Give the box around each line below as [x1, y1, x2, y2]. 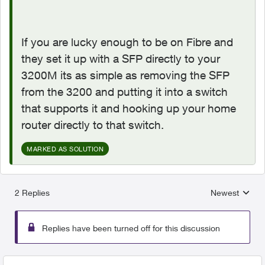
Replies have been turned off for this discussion [42, 223, 220, 233]
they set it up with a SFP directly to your [21, 52, 220, 65]
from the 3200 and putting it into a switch [21, 85, 228, 98]
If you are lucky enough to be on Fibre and [21, 35, 233, 49]
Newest [211, 188, 239, 198]
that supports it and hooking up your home [21, 102, 236, 115]
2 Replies [15, 188, 50, 198]
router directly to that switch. [21, 118, 164, 131]
